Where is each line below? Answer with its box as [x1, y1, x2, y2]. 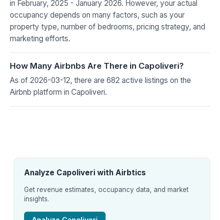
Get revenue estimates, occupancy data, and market [24, 185, 189, 193]
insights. [24, 194, 49, 203]
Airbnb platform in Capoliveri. [10, 87, 107, 97]
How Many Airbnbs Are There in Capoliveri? [10, 60, 184, 71]
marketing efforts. [10, 33, 70, 43]
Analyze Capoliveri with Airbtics [24, 167, 146, 177]
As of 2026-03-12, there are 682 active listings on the [10, 75, 191, 85]
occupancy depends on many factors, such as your [10, 10, 185, 20]
